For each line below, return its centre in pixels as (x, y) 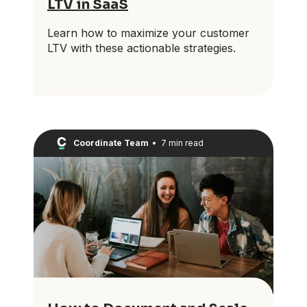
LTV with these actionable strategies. (142, 48)
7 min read (182, 143)
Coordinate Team (111, 143)
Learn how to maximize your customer (148, 33)
